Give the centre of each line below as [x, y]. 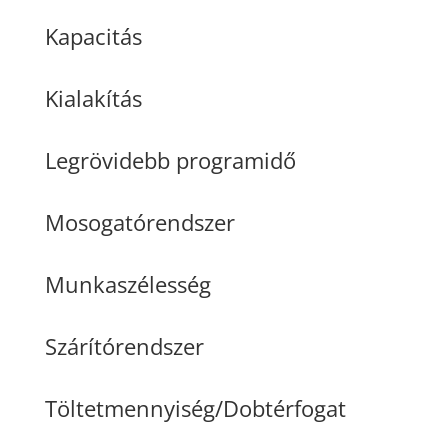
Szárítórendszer [124, 345]
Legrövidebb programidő [170, 159]
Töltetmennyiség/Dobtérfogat [195, 407]
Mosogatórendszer [139, 221]
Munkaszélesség [127, 283]
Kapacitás [93, 35]
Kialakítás [93, 97]
